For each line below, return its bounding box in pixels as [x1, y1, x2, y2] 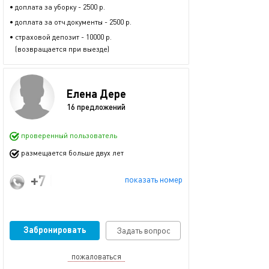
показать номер [125, 174, 183, 184]
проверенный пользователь [19, 131, 117, 141]
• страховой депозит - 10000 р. [10, 32, 112, 41]
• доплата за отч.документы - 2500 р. [10, 17, 131, 26]
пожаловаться [71, 252, 121, 261]
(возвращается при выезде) [10, 44, 109, 53]
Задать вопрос [116, 225, 171, 235]
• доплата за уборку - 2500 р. [10, 2, 105, 11]
